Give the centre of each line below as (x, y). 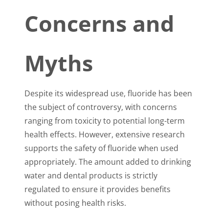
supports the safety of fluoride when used (101, 148)
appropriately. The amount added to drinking (108, 162)
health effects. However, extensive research (105, 135)
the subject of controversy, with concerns (101, 107)
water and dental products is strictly (91, 176)
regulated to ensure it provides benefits (98, 189)
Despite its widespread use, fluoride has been (108, 94)
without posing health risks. (75, 203)
